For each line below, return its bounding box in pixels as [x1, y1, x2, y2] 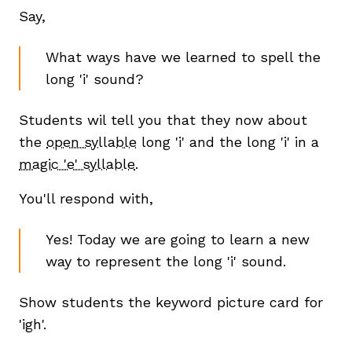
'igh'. [19, 316, 46, 333]
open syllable [46, 134, 137, 151]
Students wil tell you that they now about [19, 112, 307, 129]
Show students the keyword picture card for [19, 294, 323, 311]
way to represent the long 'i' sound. [46, 253, 286, 270]
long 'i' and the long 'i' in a [137, 134, 319, 151]
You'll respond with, [19, 190, 158, 207]
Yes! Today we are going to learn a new [46, 231, 310, 248]
